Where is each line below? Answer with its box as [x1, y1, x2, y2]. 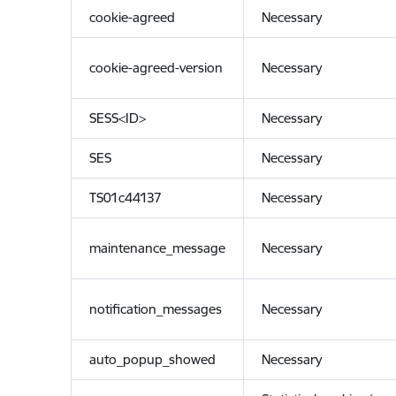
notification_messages [88, 301, 222, 317]
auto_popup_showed [88, 351, 216, 368]
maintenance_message [88, 240, 225, 256]
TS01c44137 [88, 189, 162, 206]
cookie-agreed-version [88, 59, 223, 76]
